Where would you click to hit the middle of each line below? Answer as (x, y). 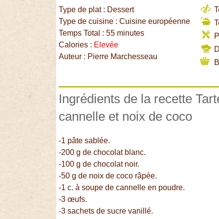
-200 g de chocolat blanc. (102, 152)
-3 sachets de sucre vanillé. (106, 211)
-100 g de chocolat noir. (99, 164)
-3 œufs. (73, 199)
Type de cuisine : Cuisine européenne (125, 22)
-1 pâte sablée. (85, 140)
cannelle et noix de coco (126, 117)
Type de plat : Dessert (97, 10)
